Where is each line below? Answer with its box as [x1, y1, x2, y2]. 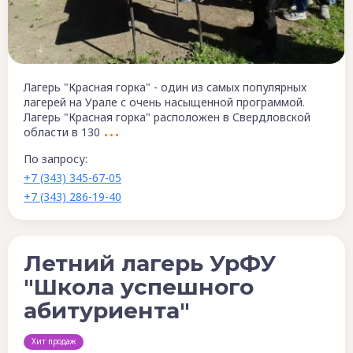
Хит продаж [32, 336, 76, 347]
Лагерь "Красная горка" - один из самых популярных [24, 80, 307, 95]
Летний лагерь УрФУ [24, 250, 276, 277]
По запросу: [24, 151, 87, 167]
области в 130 [24, 124, 100, 140]
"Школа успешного [24, 273, 254, 301]
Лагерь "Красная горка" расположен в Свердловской [24, 110, 310, 125]
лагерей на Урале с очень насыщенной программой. [24, 95, 305, 110]
